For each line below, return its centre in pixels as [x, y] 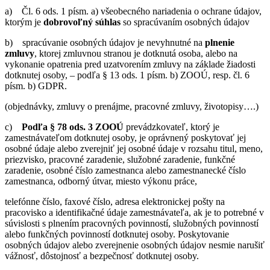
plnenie [220, 42]
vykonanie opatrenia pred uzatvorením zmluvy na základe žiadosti [130, 64]
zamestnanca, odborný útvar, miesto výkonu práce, [101, 181]
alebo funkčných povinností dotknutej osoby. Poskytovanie [117, 234]
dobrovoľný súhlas [82, 22]
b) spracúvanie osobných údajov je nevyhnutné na [105, 42]
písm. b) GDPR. [36, 86]
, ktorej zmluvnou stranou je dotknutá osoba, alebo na [136, 53]
